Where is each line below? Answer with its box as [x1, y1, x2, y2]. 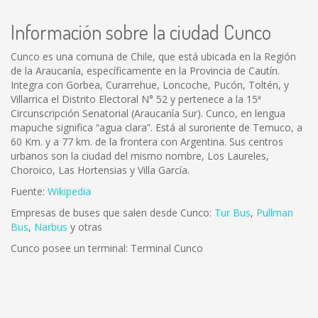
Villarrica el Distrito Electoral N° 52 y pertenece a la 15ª [11, 92, 261, 106]
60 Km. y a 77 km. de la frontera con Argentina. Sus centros [11, 135, 283, 148]
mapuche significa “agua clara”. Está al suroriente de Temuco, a [11, 121, 302, 134]
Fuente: [11, 185, 48, 198]
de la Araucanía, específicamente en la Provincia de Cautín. [11, 64, 280, 77]
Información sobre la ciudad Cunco [11, 19, 271, 45]
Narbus [34, 220, 67, 234]
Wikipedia [48, 185, 91, 198]
